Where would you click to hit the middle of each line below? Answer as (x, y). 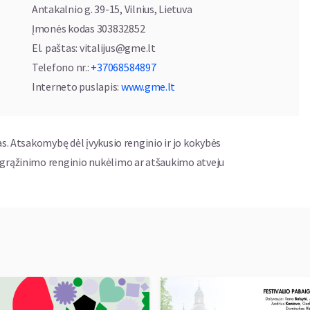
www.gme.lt (148, 86)
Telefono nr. (60, 67)
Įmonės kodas (63, 28)
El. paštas (54, 48)
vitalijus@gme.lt (117, 48)
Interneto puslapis (75, 86)
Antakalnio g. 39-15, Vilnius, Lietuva (112, 9)
